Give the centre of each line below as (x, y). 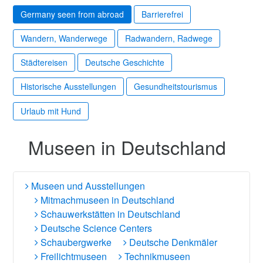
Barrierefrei (162, 14)
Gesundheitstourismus (176, 87)
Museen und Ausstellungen (87, 186)
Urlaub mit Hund (51, 111)
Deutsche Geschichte (125, 63)
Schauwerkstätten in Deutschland (109, 214)
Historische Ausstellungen (68, 87)
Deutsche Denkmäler (172, 242)
